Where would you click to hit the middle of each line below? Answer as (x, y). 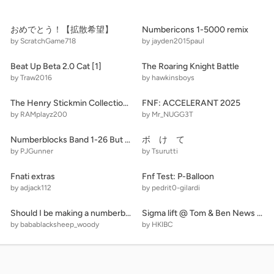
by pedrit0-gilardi (171, 188)
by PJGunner (31, 151)
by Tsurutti (160, 151)
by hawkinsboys (168, 78)
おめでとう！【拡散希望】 (61, 30)
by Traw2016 (31, 78)
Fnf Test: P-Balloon (178, 176)
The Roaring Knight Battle (191, 66)
